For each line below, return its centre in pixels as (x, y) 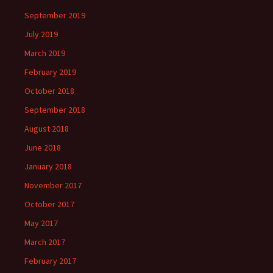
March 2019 (45, 53)
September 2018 (55, 110)
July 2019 (41, 34)
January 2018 (48, 166)
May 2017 (41, 223)
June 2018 (43, 147)
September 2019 (55, 15)
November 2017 (53, 185)
